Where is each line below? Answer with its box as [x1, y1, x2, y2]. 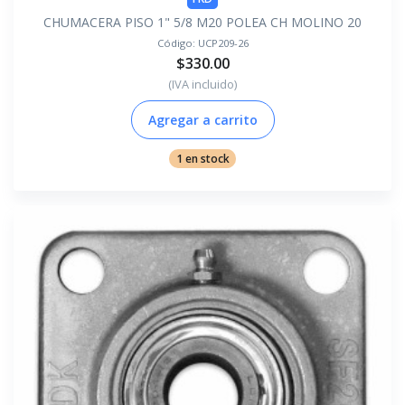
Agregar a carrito [147, 110, 258, 128]
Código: [156, 35, 198, 50]
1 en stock [175, 150, 230, 166]
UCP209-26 [197, 35, 249, 50]
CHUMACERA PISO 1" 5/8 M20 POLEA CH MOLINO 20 [43, 13, 362, 31]
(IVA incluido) [168, 75, 237, 92]
